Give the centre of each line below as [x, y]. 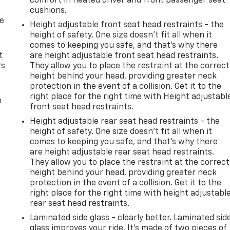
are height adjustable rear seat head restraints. [122, 152]
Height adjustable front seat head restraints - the [127, 25]
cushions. [49, 11]
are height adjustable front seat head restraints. [124, 56]
